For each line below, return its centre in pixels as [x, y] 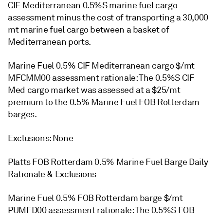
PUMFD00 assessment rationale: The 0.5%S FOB [101, 210]
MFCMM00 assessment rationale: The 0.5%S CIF [101, 78]
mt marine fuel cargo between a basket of [89, 30]
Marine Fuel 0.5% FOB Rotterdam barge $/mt [95, 198]
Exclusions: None [41, 138]
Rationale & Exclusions [52, 174]
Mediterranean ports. [49, 42]
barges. [22, 114]
